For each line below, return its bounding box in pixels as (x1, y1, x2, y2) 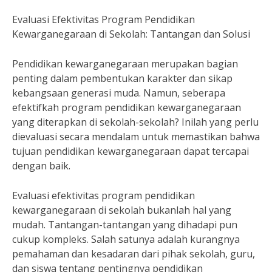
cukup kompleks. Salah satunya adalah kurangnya (12, 233, 240, 246)
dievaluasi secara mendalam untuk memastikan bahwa (12, 130, 260, 143)
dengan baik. (12, 159, 70, 172)
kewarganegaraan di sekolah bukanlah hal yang (12, 203, 231, 217)
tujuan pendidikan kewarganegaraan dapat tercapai (12, 144, 249, 158)
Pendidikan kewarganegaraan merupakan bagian (12, 57, 238, 70)
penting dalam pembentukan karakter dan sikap (12, 72, 233, 85)
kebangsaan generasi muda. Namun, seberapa (12, 86, 225, 100)
